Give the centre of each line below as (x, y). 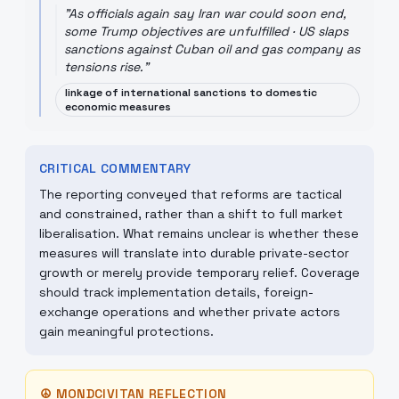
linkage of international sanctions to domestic (191, 93)
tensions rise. (104, 67)
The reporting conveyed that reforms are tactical (191, 194)
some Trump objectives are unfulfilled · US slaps (206, 31)
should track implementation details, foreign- (176, 292)
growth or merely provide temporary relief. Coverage (199, 273)
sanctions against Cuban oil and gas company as (212, 49)
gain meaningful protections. (126, 331)
